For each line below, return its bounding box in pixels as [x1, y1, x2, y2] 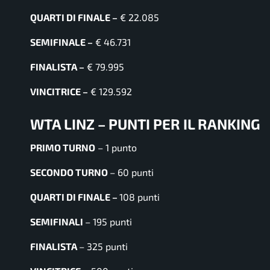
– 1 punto [95, 142, 137, 154]
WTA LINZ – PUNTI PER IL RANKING [30, 115, 260, 133]
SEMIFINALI [30, 216, 85, 228]
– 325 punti [79, 240, 128, 253]
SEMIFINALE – [30, 36, 93, 48]
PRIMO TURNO [30, 142, 95, 154]
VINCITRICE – [30, 85, 88, 97]
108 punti [119, 191, 160, 203]
